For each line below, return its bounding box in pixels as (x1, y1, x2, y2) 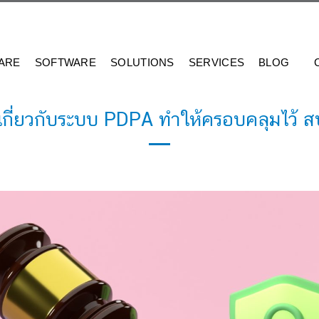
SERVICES (188, 56, 245, 69)
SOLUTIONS (110, 56, 174, 69)
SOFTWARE (34, 56, 97, 69)
